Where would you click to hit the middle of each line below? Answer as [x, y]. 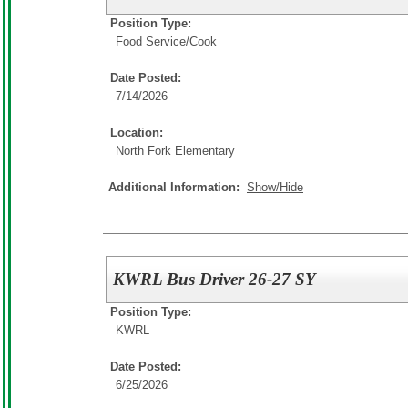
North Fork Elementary [175, 151]
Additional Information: [178, 187]
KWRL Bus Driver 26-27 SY [215, 279]
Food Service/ [153, 41]
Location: [137, 133]
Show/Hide [275, 187]
